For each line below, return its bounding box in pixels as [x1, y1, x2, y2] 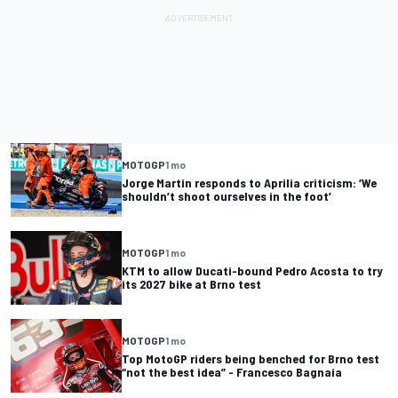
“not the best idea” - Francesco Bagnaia [122, 363, 342, 379]
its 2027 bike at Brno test [122, 275, 261, 291]
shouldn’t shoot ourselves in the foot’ [122, 187, 331, 203]
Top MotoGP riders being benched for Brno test [122, 350, 379, 366]
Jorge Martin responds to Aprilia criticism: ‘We [122, 174, 377, 190]
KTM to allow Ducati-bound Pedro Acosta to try [122, 262, 383, 278]
